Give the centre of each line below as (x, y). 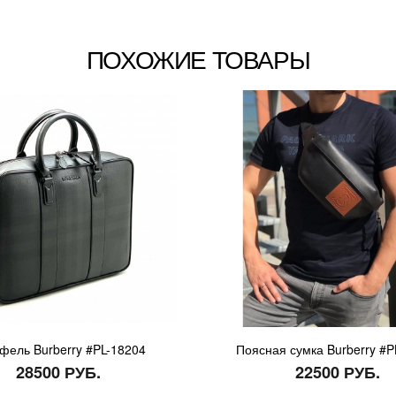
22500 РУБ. (338, 372)
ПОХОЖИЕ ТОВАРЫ (198, 58)
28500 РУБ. (58, 372)
